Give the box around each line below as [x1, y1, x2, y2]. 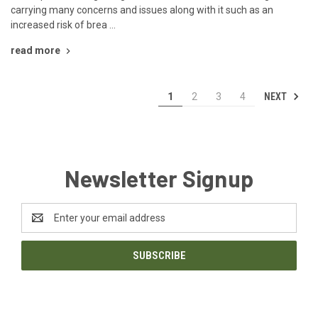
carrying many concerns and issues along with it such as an [11, 4, 273, 16]
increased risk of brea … [11, 18, 116, 31]
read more [11, 44, 60, 56]
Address [21, 219, 59, 231]
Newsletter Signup [64, 164, 254, 192]
